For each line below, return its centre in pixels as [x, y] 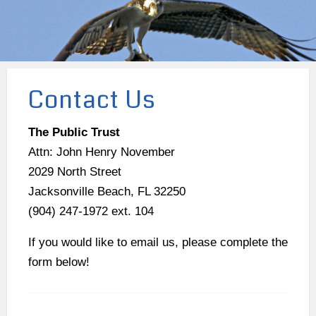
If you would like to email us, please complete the [158, 243]
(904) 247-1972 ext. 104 [91, 212]
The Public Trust [74, 133]
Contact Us [92, 100]
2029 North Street [75, 172]
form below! [59, 262]
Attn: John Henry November [102, 152]
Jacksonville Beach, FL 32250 [107, 192]
